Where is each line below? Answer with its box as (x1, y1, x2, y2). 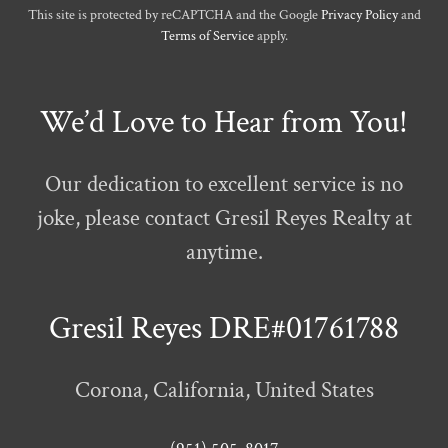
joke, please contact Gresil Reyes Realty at (36, 203, 412, 233)
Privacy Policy (320, 6, 398, 24)
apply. (253, 27, 288, 45)
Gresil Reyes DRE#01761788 (49, 308, 399, 349)
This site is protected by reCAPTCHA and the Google (27, 6, 321, 24)
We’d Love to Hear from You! (40, 102, 408, 143)
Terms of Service (160, 27, 254, 45)
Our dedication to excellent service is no (45, 169, 403, 199)
